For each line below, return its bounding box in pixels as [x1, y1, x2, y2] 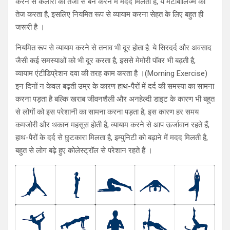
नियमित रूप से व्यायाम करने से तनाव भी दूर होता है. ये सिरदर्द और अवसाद [15, 43, 212, 52]
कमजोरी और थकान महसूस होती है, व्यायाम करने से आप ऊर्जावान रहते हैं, [15, 120, 209, 129]
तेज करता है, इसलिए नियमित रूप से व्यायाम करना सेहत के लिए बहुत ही [15, 9, 203, 19]
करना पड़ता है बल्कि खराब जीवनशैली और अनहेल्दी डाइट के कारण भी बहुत [15, 94, 215, 104]
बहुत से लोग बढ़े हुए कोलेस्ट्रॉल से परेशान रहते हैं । [15, 145, 152, 155]
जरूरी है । [15, 22, 45, 32]
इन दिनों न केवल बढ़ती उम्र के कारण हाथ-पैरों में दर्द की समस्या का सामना [15, 81, 214, 91]
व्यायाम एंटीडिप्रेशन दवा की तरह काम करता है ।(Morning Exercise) [15, 68, 207, 78]
